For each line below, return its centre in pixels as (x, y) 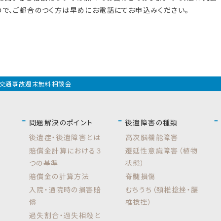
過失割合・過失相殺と (65, 215)
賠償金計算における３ (66, 150)
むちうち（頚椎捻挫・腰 (162, 189)
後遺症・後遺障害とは (65, 137)
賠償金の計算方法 (59, 176)
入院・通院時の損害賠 (65, 189)
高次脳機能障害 (152, 137)
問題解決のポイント (61, 122)
